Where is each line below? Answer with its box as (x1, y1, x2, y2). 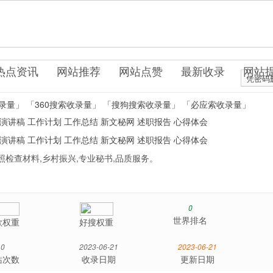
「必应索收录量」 (182, 97, 250, 110)
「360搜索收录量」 (26, 97, 101, 110)
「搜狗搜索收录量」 (102, 97, 180, 110)
